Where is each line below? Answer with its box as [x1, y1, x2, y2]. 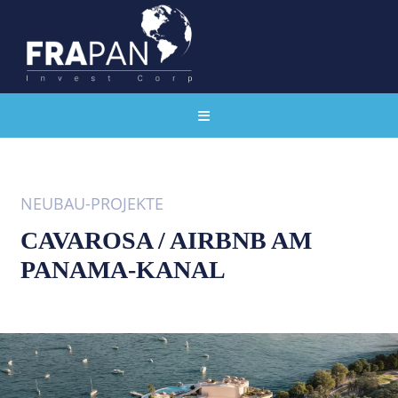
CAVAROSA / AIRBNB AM [20, 227, 312, 254]
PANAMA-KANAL [20, 256, 226, 283]
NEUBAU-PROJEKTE [20, 193, 163, 214]
